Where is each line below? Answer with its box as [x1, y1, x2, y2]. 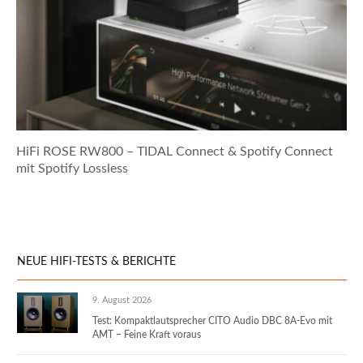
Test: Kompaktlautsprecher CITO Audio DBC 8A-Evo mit [92, 315, 332, 326]
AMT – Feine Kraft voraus [92, 329, 201, 340]
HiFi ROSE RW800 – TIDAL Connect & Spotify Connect [16, 144, 333, 158]
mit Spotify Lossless [16, 161, 128, 175]
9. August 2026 [92, 295, 152, 305]
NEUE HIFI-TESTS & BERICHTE [17, 255, 176, 267]
